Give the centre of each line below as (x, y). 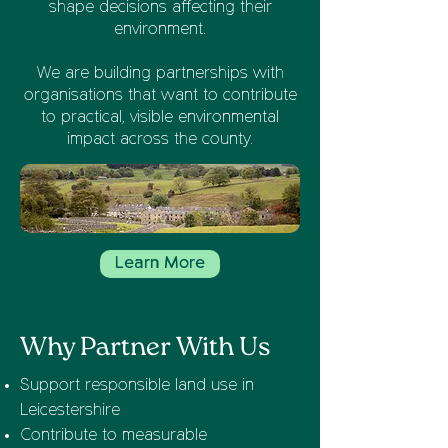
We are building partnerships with (160, 74)
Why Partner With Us (145, 347)
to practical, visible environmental (160, 118)
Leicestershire (70, 411)
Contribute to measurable (113, 436)
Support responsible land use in (137, 386)
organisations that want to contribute (160, 96)
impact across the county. (160, 140)
